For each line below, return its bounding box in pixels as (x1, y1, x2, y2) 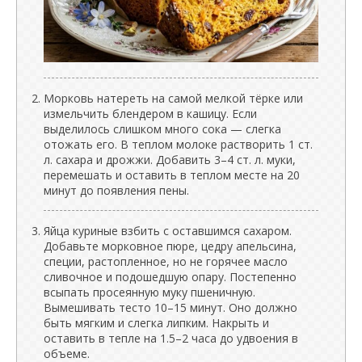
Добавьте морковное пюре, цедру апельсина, (44, 238, 297, 254)
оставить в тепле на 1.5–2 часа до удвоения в (44, 330, 298, 346)
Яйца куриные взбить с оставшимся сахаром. (44, 222, 292, 238)
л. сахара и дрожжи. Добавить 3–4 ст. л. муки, (44, 151, 296, 167)
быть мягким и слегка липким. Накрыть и (44, 314, 269, 330)
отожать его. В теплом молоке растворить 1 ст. (44, 136, 313, 152)
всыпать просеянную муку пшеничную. (44, 284, 255, 300)
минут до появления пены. (44, 182, 189, 198)
